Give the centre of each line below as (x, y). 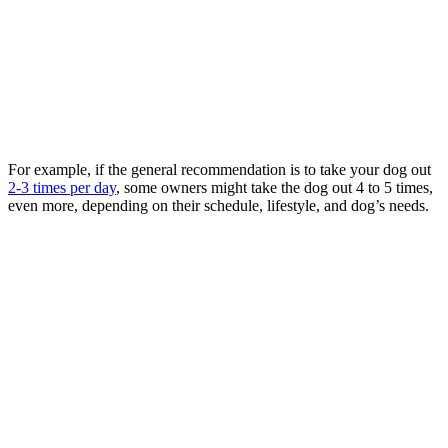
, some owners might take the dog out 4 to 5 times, (274, 187)
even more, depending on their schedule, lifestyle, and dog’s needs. (218, 205)
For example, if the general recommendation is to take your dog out (219, 169)
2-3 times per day (62, 187)
